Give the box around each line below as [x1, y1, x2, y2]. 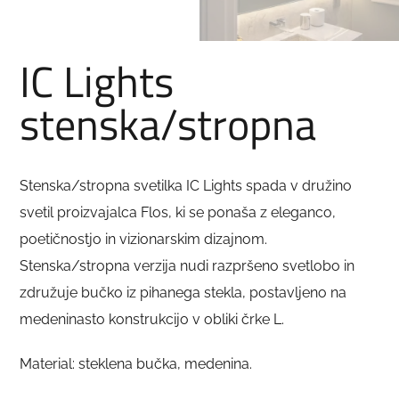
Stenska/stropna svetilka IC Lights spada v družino [20, 177, 353, 195]
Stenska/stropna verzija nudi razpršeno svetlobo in [20, 257, 355, 275]
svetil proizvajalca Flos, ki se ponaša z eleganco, [20, 204, 337, 222]
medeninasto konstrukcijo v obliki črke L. [20, 311, 285, 329]
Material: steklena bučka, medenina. [20, 355, 253, 373]
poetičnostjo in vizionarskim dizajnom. [20, 231, 268, 248]
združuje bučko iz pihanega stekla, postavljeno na [20, 284, 347, 302]
